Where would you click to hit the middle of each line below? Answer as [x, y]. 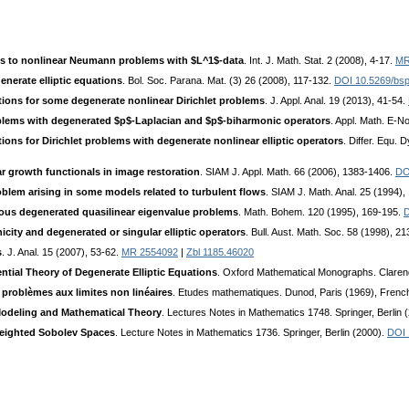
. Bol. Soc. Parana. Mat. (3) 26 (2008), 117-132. [228, 81]
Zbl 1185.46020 [220, 252]
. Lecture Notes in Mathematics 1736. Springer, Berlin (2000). [251, 333]
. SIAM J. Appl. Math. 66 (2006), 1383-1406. [298, 172]
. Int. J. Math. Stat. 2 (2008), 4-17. [320, 61]
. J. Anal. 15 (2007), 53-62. [62, 252]
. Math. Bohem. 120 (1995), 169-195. [321, 212]
